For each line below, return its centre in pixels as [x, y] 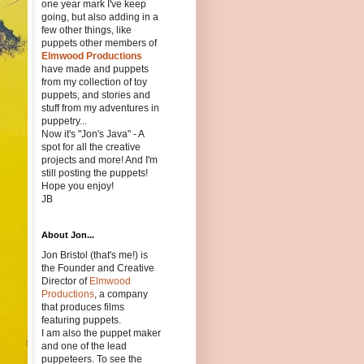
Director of [65, 282]
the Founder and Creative [98, 269]
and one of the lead [84, 347]
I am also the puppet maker [101, 334]
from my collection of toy [94, 82]
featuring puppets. [81, 321]
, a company [121, 295]
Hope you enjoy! [78, 186]
